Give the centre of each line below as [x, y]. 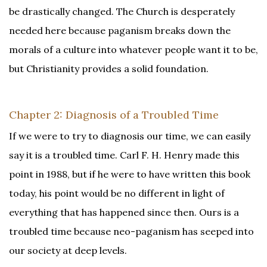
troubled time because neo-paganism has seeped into [131, 231]
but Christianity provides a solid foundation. [109, 68]
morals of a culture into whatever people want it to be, [133, 49]
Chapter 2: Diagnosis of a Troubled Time [114, 114]
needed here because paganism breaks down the [120, 30]
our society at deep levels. [68, 250]
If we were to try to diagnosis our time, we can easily [130, 136]
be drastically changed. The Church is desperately [122, 11]
